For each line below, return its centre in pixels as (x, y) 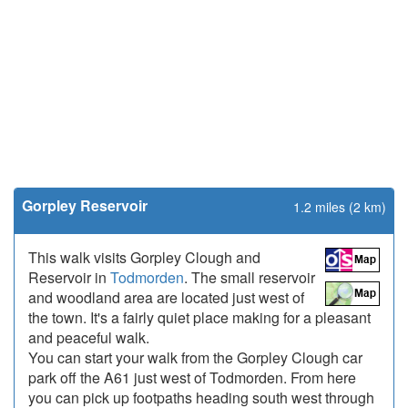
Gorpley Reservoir (85, 205)
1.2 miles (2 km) (340, 207)
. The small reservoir (250, 277)
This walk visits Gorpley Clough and (144, 257)
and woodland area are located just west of (166, 297)
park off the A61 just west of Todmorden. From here (192, 377)
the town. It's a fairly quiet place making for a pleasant (199, 317)
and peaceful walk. (89, 337)
